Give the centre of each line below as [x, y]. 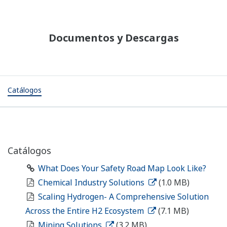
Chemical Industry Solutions [92, 183]
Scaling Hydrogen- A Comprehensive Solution [123, 197]
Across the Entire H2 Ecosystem [86, 211]
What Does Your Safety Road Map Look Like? [122, 168]
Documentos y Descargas [113, 38]
